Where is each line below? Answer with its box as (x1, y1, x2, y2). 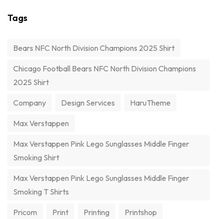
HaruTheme (130, 98, 171, 108)
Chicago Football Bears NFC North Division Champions (13, 64, 196, 74)
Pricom (13, 207, 37, 218)
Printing (84, 207, 109, 218)
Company (13, 98, 46, 108)
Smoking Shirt (13, 153, 59, 163)
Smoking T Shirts (13, 187, 69, 197)
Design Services (61, 98, 115, 108)
